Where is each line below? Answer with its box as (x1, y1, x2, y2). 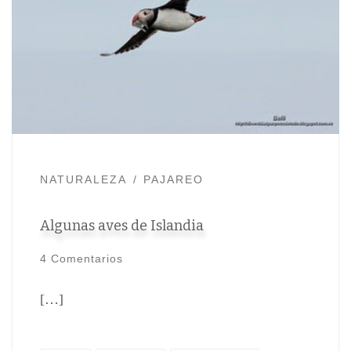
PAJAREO (143, 173, 204, 186)
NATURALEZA (39, 173, 127, 186)
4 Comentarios (39, 252, 123, 266)
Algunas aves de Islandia (39, 216, 204, 234)
